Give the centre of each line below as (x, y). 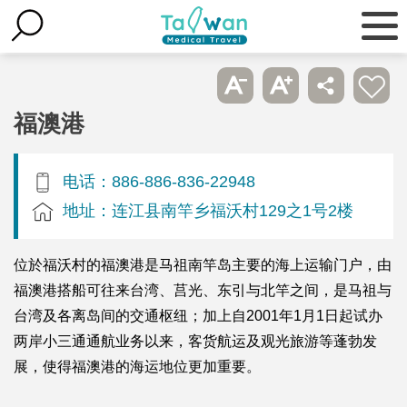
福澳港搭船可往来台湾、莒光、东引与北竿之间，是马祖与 (203, 290)
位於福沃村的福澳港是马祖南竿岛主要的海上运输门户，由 (203, 264)
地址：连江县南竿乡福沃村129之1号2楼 (208, 210)
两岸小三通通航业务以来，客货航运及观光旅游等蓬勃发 (195, 341)
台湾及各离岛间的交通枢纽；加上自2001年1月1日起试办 (198, 315)
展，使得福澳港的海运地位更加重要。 (137, 366)
